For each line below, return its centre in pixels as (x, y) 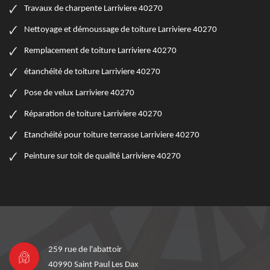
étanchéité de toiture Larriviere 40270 (92, 72)
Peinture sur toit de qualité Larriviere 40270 (102, 157)
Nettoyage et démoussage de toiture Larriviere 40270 (121, 30)
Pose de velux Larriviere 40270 (79, 93)
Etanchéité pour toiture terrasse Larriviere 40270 (112, 136)
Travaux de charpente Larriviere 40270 (93, 9)
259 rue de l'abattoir (85, 250)
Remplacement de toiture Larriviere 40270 (100, 51)
